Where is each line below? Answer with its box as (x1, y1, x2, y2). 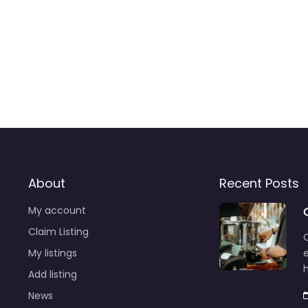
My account (28, 203, 86, 217)
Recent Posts (219, 174, 299, 192)
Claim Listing (28, 224, 89, 239)
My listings (28, 245, 77, 260)
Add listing (28, 267, 77, 281)
